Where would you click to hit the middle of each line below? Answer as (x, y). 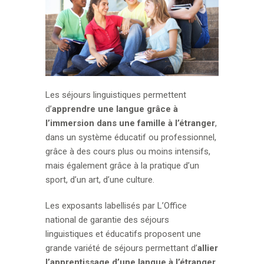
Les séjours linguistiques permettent (116, 95)
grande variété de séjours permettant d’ (122, 248)
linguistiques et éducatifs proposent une (123, 234)
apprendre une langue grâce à (115, 109)
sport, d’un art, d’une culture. (100, 179)
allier (208, 248)
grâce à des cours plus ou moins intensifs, (128, 151)
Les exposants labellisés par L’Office (116, 205)
